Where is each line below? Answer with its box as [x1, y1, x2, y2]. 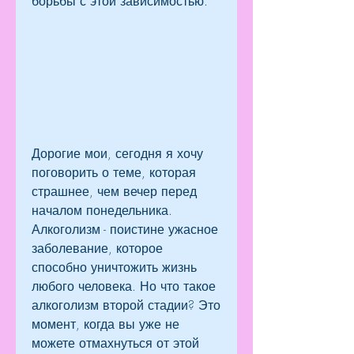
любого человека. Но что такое [32, 277, 216, 296]
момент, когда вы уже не [32, 315, 179, 333]
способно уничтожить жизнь [32, 258, 197, 277]
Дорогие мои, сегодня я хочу [32, 145, 203, 163]
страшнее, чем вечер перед [32, 183, 197, 201]
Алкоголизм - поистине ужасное [32, 220, 218, 239]
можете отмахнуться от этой [32, 334, 199, 352]
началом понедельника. [32, 201, 172, 220]
